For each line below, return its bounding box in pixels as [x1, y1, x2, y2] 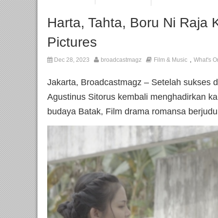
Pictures [47, 35, 97, 50]
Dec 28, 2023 [53, 56, 90, 64]
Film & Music [154, 56, 187, 64]
